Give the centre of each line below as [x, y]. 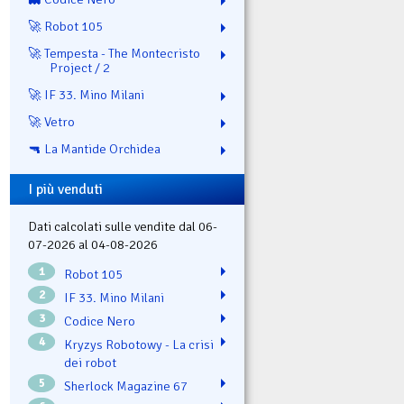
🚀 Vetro [51, 121]
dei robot [90, 363]
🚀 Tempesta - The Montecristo [114, 53]
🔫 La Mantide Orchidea [94, 148]
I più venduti [65, 189]
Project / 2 [80, 67]
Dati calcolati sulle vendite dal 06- [123, 227]
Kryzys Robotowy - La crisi [139, 345]
